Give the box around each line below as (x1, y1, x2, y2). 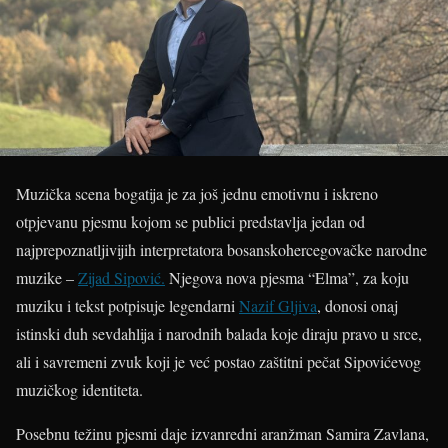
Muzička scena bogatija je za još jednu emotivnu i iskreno (16, 183, 378, 204)
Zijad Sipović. (78, 267, 165, 288)
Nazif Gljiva (239, 295, 317, 316)
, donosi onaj (317, 295, 398, 316)
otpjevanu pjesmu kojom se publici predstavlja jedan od (16, 211, 365, 232)
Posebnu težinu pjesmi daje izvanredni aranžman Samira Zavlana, (16, 423, 429, 444)
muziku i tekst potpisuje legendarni (16, 295, 239, 316)
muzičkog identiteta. (16, 379, 143, 400)
